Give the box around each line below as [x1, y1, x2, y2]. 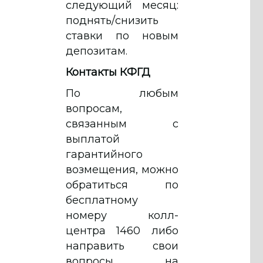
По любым [66, 86, 178, 100]
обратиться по [66, 178, 178, 191]
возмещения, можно [66, 163, 178, 176]
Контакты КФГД [66, 65, 150, 79]
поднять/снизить [66, 14, 159, 27]
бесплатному [66, 193, 138, 207]
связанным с [66, 117, 178, 130]
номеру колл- [66, 208, 178, 222]
